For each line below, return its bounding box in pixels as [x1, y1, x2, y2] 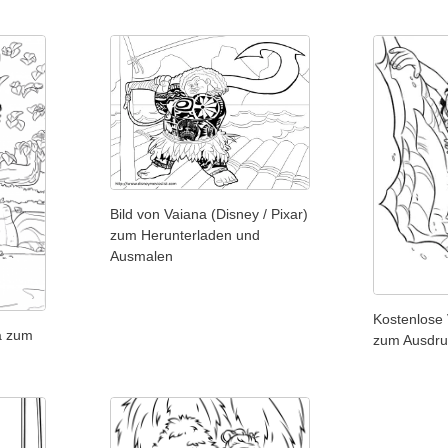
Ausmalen [109, 248, 173, 265]
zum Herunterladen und [109, 227, 260, 244]
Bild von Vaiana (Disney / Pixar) [109, 206, 308, 223]
